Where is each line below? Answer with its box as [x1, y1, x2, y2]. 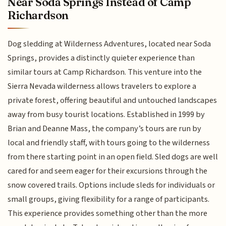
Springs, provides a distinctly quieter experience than [8, 51, 195, 64]
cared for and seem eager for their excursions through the [8, 164, 208, 177]
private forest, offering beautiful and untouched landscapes [8, 94, 217, 106]
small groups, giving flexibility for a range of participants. [8, 193, 210, 205]
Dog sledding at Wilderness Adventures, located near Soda [8, 37, 211, 50]
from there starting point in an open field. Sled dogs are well [8, 150, 218, 163]
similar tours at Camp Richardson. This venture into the [8, 66, 202, 78]
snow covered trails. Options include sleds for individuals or [8, 179, 215, 191]
